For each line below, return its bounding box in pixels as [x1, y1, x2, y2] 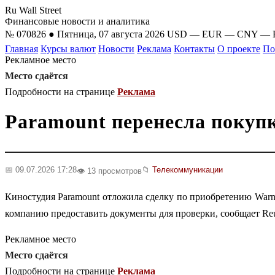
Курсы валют [41, 44, 96, 54]
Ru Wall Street [5, 5, 61, 15]
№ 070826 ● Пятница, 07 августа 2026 [5, 29, 165, 39]
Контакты [174, 44, 215, 54]
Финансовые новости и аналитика [5, 16, 150, 26]
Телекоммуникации [152, 165, 223, 174]
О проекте [217, 44, 260, 54]
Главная [5, 44, 38, 54]
